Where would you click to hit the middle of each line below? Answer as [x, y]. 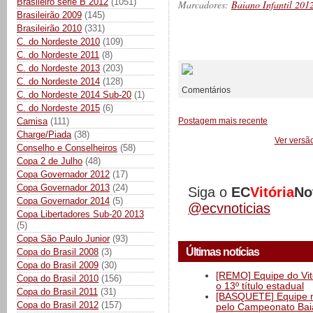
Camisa [32, 121]
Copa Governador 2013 [63, 187]
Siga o [210, 192]
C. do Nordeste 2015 [58, 108]
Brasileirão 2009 [49, 15]
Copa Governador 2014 [63, 201]
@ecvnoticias [229, 209]
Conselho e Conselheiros [67, 147]
